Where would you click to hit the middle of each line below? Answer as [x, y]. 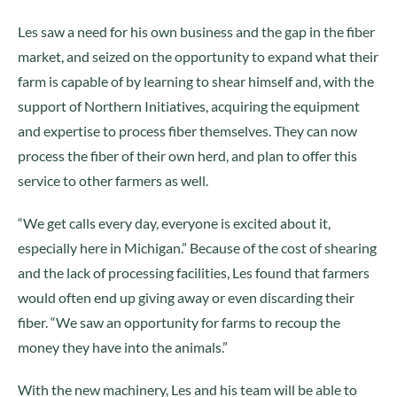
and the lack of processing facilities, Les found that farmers [194, 272]
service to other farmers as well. [113, 180]
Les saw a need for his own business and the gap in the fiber [196, 31]
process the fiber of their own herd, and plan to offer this [187, 156]
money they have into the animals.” [123, 347]
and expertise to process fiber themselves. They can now [187, 131]
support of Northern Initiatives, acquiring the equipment [189, 106]
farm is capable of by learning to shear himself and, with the [196, 81]
